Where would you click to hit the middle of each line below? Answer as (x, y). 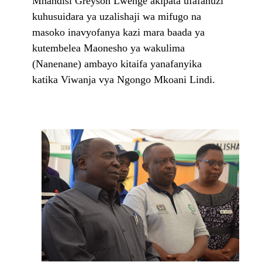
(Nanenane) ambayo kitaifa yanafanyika (117, 64)
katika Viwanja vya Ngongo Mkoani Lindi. (124, 80)
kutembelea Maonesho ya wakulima (108, 48)
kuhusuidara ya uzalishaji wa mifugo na (117, 17)
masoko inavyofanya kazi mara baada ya (118, 32)
